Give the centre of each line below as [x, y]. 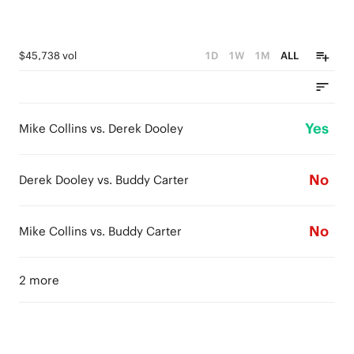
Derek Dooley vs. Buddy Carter [104, 180]
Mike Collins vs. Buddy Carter [100, 231]
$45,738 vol [48, 56]
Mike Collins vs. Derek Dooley [101, 128]
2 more [39, 280]
